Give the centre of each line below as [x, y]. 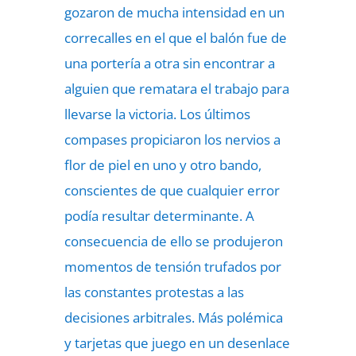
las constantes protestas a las [154, 292]
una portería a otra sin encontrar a [169, 63]
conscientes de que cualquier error [172, 190]
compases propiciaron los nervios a [172, 139]
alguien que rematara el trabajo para [176, 89]
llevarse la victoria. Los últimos [157, 114]
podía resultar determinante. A [159, 216]
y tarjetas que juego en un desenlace [177, 343]
